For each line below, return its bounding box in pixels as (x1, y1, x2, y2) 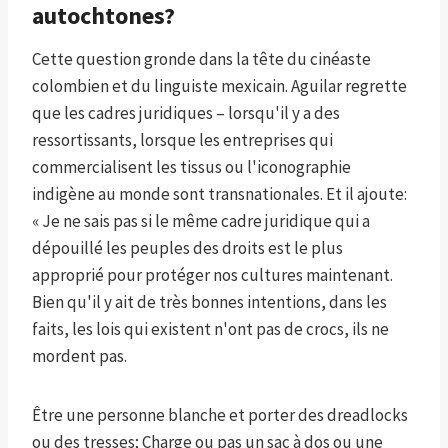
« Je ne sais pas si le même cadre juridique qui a (32, 210, 370, 233)
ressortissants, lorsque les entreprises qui (32, 129, 333, 152)
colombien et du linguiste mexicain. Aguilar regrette (32, 75, 407, 98)
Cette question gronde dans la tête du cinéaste (32, 48, 371, 71)
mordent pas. (32, 345, 127, 368)
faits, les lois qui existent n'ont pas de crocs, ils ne (32, 318, 389, 341)
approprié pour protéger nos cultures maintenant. (32, 264, 393, 287)
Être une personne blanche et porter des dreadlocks (32, 404, 408, 427)
